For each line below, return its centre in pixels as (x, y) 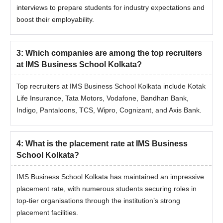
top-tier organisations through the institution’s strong (98, 201)
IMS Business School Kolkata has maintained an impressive (110, 177)
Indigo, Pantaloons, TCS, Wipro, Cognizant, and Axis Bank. (109, 110)
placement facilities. (47, 213)
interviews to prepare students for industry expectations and (111, 7)
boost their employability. (55, 19)
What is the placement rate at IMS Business (107, 144)
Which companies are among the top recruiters (114, 53)
